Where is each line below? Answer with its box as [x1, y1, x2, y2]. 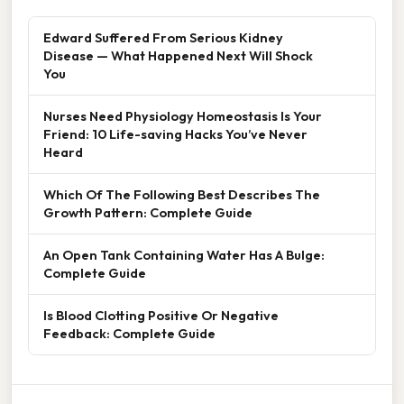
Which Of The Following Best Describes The [43, 186, 320, 204]
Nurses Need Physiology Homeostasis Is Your [43, 107, 322, 125]
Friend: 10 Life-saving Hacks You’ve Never [43, 125, 308, 143]
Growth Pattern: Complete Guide [43, 204, 252, 222]
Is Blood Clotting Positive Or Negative [43, 307, 279, 325]
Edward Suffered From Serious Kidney [43, 29, 283, 47]
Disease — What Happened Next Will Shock [43, 47, 313, 65]
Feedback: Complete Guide [43, 325, 216, 343]
